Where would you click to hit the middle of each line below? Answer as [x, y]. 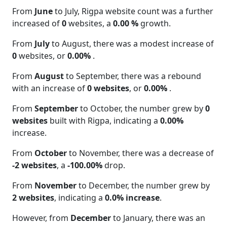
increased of [37, 23]
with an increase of [50, 88]
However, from [41, 218]
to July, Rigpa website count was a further [133, 11]
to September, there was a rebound [133, 76]
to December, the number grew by [143, 185]
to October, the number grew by [142, 108]
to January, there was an [158, 218]
